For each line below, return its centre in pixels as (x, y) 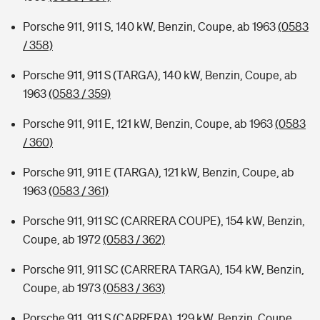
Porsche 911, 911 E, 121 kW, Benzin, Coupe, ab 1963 (149, 124)
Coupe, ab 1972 (63, 239)
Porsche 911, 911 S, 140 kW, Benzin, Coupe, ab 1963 (150, 26)
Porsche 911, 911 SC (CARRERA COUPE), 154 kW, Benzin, (164, 221)
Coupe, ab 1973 (63, 288)
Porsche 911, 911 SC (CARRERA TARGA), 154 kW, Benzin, (164, 269)
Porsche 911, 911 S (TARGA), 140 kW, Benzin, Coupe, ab (160, 75)
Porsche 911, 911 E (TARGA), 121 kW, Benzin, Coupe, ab (159, 172)
